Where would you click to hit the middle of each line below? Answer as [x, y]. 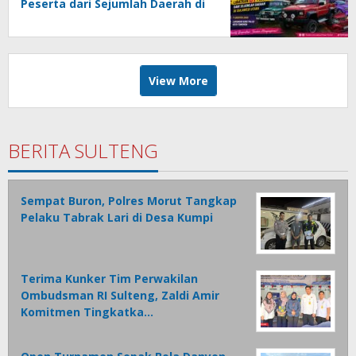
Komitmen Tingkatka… [87, 312]
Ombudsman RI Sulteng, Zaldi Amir [120, 296]
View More [178, 81]
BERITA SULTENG [83, 151]
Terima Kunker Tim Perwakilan [109, 279]
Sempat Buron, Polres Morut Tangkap [129, 201]
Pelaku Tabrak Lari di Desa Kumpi [117, 218]
